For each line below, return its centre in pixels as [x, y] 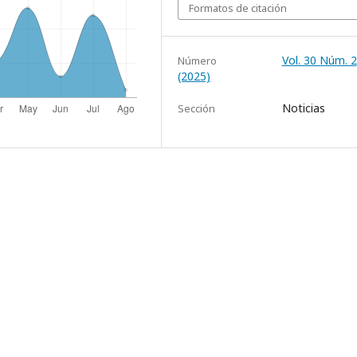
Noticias [303, 108]
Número [197, 61]
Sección [196, 109]
